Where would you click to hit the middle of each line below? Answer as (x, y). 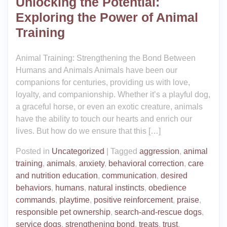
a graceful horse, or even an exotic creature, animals (109, 107)
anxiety (92, 163)
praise (188, 200)
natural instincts (116, 188)
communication (129, 176)
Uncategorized (78, 151)
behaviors (33, 188)
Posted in (34, 151)
